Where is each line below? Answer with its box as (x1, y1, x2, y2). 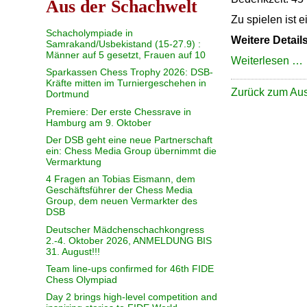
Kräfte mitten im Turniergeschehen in (46, 77, 207, 89)
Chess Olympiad (46, 274, 118, 286)
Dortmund (46, 88, 90, 100)
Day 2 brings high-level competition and (46, 291, 218, 303)
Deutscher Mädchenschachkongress (46, 223, 205, 235)
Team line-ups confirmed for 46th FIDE (46, 263, 214, 275)
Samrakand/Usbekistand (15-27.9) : (46, 38, 201, 49)
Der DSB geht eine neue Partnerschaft (46, 134, 213, 145)
